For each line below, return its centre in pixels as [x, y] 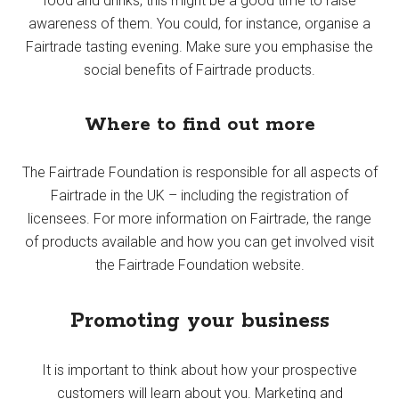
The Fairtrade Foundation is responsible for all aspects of [199, 172]
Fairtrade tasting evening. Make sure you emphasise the [199, 46]
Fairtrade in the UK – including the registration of [199, 195]
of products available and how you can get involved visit [199, 241]
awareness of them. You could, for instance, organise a [199, 23]
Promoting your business [199, 321]
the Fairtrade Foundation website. [199, 265]
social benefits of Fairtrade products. [199, 69]
